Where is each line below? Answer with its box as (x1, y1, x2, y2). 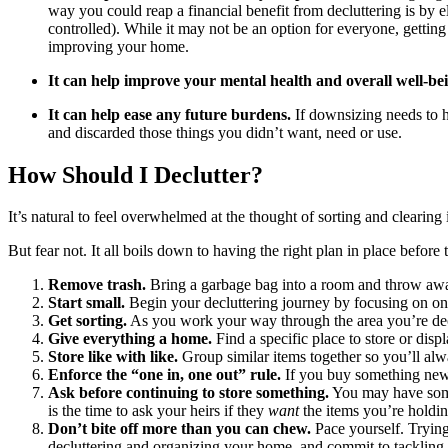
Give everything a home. (48, 330, 212, 348)
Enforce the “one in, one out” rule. (48, 366, 281, 384)
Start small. (48, 294, 125, 312)
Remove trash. (48, 276, 146, 294)
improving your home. (48, 37, 189, 55)
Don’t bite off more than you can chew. (48, 420, 311, 438)
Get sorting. (48, 312, 127, 330)
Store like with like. (48, 348, 178, 366)
